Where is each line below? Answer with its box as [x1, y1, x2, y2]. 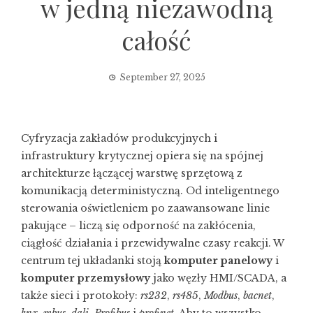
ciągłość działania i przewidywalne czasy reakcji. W [21, 237, 284, 249]
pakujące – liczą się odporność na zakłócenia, [21, 219, 256, 232]
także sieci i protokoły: [21, 289, 140, 302]
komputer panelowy [164, 254, 272, 267]
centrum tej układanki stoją [21, 254, 164, 267]
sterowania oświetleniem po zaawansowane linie [21, 202, 270, 214]
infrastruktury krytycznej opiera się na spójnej [21, 150, 263, 162]
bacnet [243, 289, 272, 302]
